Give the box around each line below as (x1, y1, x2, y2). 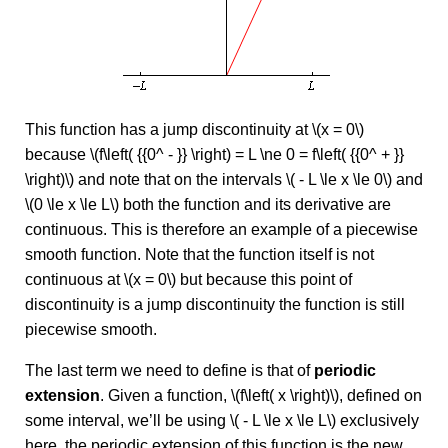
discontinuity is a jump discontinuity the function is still (25, 296, 405, 313)
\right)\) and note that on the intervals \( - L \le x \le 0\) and (25, 171, 423, 188)
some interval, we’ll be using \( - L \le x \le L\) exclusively (25, 412, 419, 429)
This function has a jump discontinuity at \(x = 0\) (25, 121, 364, 138)
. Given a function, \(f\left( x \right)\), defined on (100, 387, 422, 404)
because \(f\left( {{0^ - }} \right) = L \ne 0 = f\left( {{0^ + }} (25, 146, 404, 163)
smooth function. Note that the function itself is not (25, 246, 374, 263)
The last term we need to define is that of (25, 362, 314, 379)
